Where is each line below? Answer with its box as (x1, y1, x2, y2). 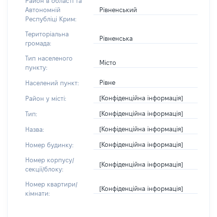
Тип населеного (25, 55, 73, 62)
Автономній (25, 6, 61, 13)
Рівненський (99, 6, 138, 13)
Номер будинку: (25, 141, 74, 148)
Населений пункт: (25, 79, 79, 86)
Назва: (25, 125, 44, 133)
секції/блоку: (25, 166, 63, 172)
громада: (25, 40, 51, 46)
